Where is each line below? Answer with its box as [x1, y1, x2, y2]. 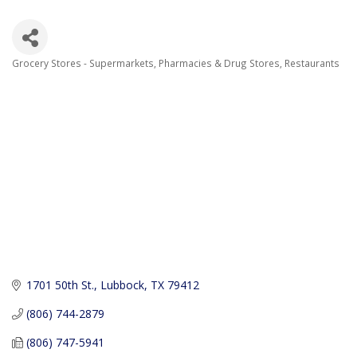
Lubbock [100, 277, 144, 293]
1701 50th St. [25, 277, 94, 293]
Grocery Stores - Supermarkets [12, 57, 154, 69]
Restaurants [284, 57, 339, 69]
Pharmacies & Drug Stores [159, 57, 280, 69]
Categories [11, 66, 103, 92]
